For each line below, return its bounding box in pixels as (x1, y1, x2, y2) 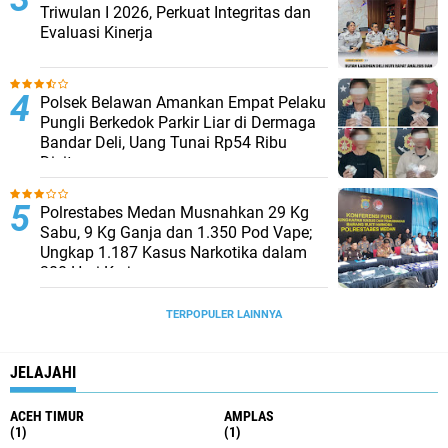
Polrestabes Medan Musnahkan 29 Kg (40, 202, 309, 222)
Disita (40, 152, 81, 172)
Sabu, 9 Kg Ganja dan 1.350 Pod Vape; (40, 222, 312, 242)
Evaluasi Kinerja (40, 22, 153, 42)
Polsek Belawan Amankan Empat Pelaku (40, 92, 326, 112)
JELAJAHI (10, 362, 76, 382)
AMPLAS (224, 407, 274, 424)
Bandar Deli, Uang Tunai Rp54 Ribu (40, 132, 287, 152)
